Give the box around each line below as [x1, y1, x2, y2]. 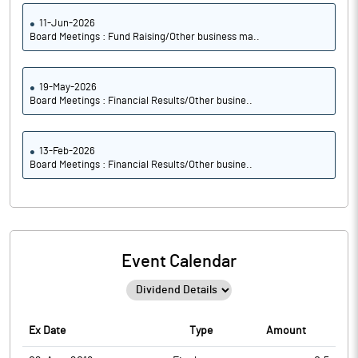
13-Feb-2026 [39, 146, 95, 157]
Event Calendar [121, 253, 237, 270]
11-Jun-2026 [39, 18, 95, 29]
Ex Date [29, 325, 66, 336]
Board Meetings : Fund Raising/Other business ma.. [30, 32, 260, 42]
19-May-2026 [39, 82, 97, 93]
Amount [265, 325, 306, 336]
